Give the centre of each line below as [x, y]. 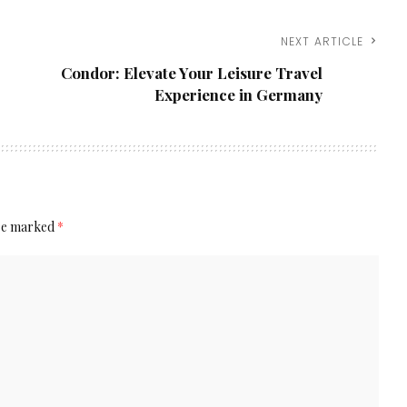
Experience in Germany [239, 95]
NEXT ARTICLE [322, 42]
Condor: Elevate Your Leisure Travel [192, 73]
